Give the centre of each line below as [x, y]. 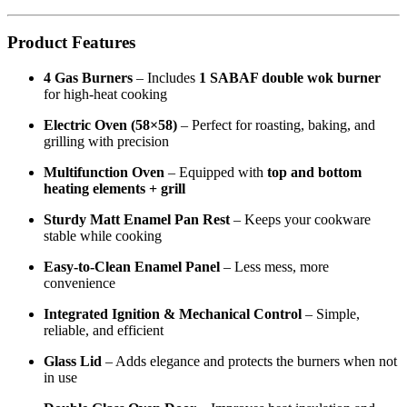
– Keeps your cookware [300, 220]
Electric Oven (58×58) [110, 125]
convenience [79, 283]
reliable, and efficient [104, 331]
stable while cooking [103, 236]
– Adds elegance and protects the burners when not [249, 362]
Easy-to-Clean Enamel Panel [132, 267]
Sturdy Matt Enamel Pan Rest [137, 220]
